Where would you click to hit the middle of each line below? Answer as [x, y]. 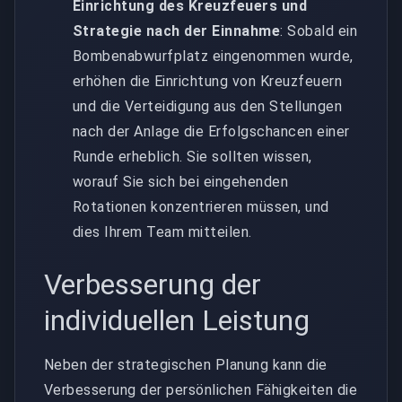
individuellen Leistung [177, 320]
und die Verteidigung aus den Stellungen [208, 106]
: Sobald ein [319, 31]
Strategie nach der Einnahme [177, 31]
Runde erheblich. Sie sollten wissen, [192, 156]
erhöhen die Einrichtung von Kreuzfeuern [208, 81]
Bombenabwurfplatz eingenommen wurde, [213, 56]
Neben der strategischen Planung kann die [186, 364]
